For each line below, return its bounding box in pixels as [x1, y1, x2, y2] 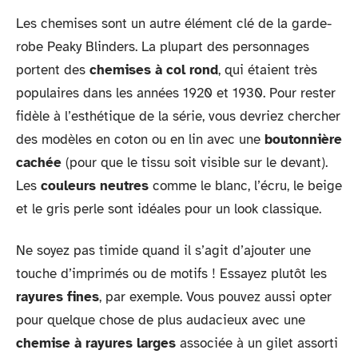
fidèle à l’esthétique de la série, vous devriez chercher [16, 108, 340, 125]
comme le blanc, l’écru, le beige [149, 177, 342, 194]
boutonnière [265, 131, 342, 148]
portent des [16, 62, 89, 78]
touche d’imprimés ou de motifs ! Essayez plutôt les [16, 265, 327, 282]
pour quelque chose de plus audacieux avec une [16, 311, 305, 328]
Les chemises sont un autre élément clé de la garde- [16, 15, 332, 32]
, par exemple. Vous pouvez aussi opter [99, 288, 332, 305]
